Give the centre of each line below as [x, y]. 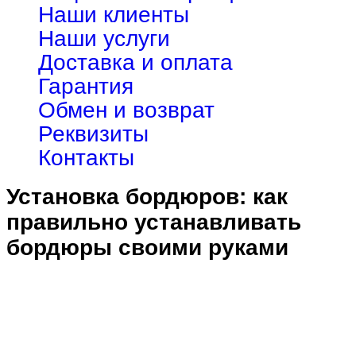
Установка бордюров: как [147, 197]
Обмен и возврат [126, 110]
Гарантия [86, 86]
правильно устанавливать [154, 222]
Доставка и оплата [135, 62]
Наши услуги [104, 38]
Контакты [86, 157]
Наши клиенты [114, 14]
